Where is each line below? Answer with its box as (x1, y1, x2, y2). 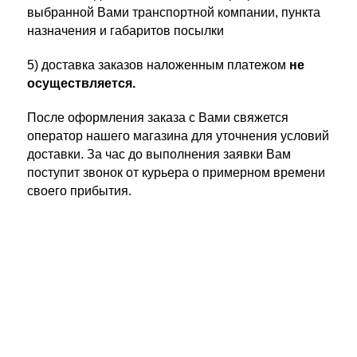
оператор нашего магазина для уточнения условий (27, 129, 329, 143)
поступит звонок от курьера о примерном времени (27, 166, 325, 179)
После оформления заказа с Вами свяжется (27, 111, 288, 124)
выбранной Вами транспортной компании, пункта (27, 6, 320, 19)
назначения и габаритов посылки (27, 24, 224, 37)
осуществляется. (27, 76, 135, 90)
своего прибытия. (27, 184, 135, 198)
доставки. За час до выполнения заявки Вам (27, 147, 291, 161)
